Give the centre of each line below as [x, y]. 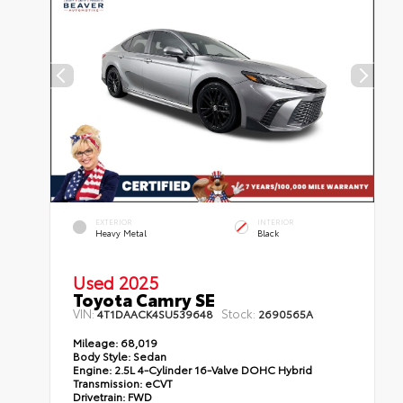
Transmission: [109, 383]
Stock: [239, 313]
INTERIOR [276, 221]
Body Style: [102, 356]
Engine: [93, 370]
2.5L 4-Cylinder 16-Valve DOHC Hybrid [212, 370]
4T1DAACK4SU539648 [156, 314]
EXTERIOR [114, 221]
